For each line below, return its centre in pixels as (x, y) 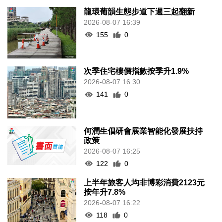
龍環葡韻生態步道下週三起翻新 (139, 11)
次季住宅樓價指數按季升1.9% (137, 71)
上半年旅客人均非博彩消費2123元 (144, 182)
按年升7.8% (105, 192)
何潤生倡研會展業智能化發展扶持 (143, 131)
